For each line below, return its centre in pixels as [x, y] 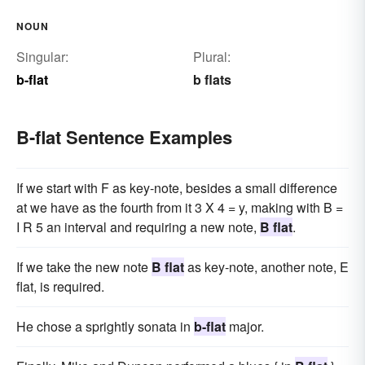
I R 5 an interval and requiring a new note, [138, 226]
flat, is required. [60, 286]
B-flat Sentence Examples [124, 136]
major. [245, 326]
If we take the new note [84, 266]
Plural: [211, 56]
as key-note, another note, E [266, 266]
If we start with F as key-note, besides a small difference [177, 187]
